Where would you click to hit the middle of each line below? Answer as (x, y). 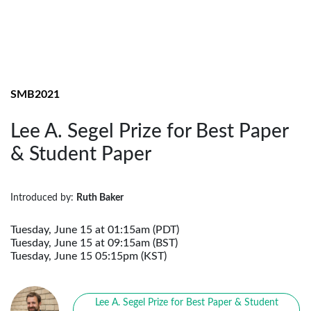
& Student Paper (81, 154)
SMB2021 (35, 94)
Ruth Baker (100, 197)
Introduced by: (43, 197)
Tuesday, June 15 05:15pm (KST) (89, 256)
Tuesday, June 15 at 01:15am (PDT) (95, 229)
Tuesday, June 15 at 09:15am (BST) (94, 243)
